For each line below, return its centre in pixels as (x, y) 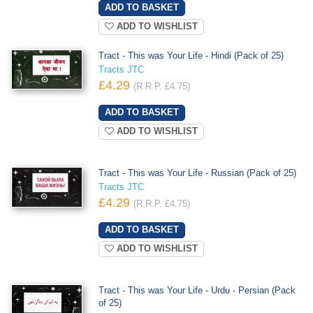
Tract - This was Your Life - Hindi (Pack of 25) (191, 56)
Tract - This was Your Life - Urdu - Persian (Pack (197, 290)
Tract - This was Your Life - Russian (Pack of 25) (197, 173)
